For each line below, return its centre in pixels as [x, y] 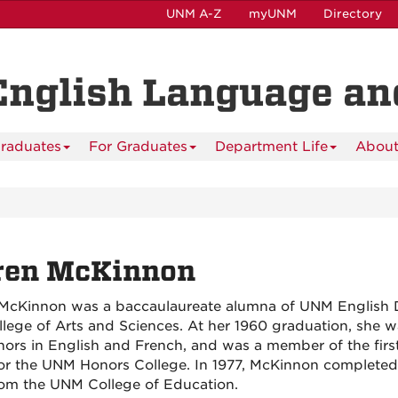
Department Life [271, 147]
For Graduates [138, 147]
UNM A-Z [194, 14]
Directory [353, 14]
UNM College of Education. [146, 385]
